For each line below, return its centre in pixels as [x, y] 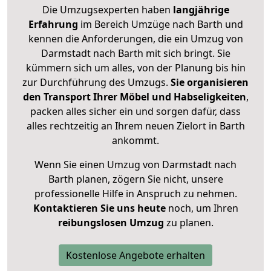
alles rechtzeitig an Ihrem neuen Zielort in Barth [135, 126]
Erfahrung [53, 24]
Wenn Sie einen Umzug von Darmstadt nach [135, 165]
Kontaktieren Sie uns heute [99, 208]
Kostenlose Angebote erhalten [135, 256]
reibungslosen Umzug [111, 223]
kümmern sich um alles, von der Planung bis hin [135, 68]
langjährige [201, 10]
